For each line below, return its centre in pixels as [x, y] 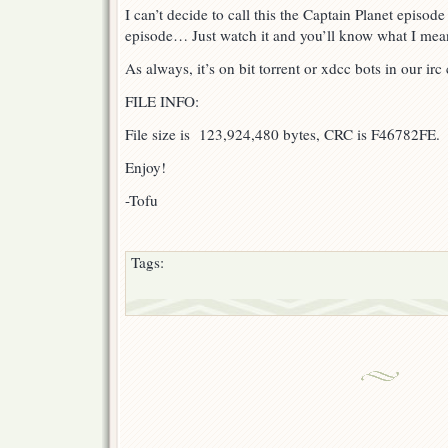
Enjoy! [145, 167]
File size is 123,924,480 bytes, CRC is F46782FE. [282, 134]
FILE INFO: [162, 101]
